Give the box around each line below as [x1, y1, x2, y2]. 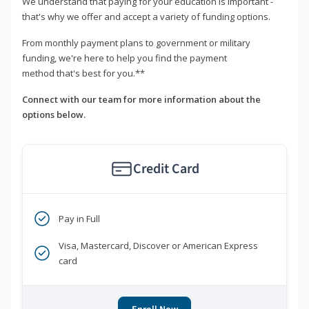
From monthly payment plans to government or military [22, 37, 250, 50]
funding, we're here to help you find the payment [22, 52, 227, 65]
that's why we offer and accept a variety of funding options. [22, 10, 270, 23]
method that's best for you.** [22, 67, 145, 80]
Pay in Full [59, 212, 100, 226]
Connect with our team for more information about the [22, 93, 261, 106]
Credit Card [132, 159, 199, 179]
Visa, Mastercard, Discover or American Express [59, 239, 258, 252]
